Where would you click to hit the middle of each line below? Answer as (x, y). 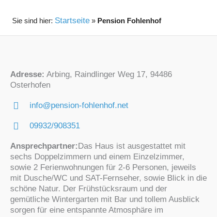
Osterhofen (30, 85)
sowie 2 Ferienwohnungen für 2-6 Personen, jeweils (103, 167)
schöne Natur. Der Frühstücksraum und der (88, 188)
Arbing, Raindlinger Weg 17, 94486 (108, 74)
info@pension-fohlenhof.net (79, 105)
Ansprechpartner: (44, 146)
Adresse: (27, 74)
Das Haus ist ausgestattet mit (132, 146)
